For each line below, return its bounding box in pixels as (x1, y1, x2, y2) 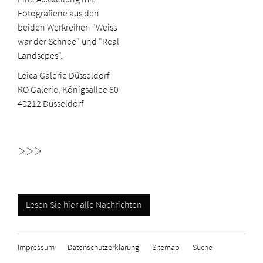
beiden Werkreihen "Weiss (18, 21, 117, 34)
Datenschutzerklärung (68, 242, 139, 254)
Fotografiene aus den (18, 7, 99, 20)
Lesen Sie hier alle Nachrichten (26, 198, 142, 211)
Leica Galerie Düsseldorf (18, 69, 109, 82)
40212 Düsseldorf (18, 97, 83, 110)
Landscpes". (18, 49, 63, 62)
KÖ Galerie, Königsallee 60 (18, 83, 119, 96)
